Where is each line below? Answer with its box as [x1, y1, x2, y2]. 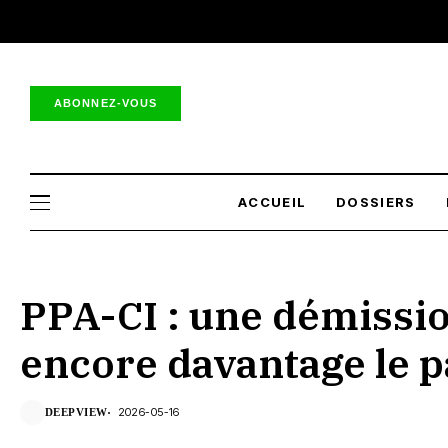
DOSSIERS [336, 194, 416, 210]
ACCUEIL [238, 194, 307, 210]
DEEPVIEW [45, 406, 108, 418]
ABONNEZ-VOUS [54, 96, 158, 109]
